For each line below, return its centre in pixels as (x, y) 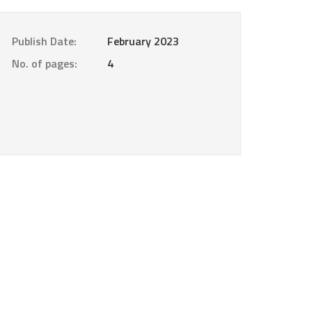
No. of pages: (45, 64)
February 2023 (143, 41)
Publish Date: (44, 41)
